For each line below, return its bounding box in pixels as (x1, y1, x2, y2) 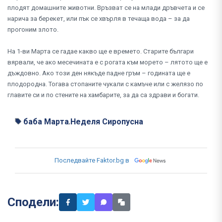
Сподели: (7, 195, 59, 209)
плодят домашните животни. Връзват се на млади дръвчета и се (7, 3, 205, 11)
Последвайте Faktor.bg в (55, 156, 129, 164)
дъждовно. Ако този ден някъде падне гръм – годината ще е (7, 69, 190, 77)
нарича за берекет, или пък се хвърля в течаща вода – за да (7, 14, 190, 22)
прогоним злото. (7, 25, 60, 33)
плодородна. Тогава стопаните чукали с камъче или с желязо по (7, 80, 203, 88)
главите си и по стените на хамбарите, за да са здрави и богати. (7, 91, 199, 99)
